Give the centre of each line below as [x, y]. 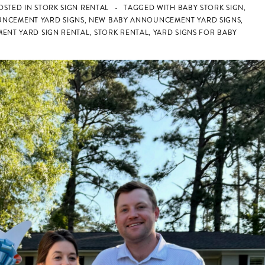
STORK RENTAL [121, 33]
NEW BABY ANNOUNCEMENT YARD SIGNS [165, 20]
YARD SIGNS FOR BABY [195, 33]
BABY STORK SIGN [211, 8]
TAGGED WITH [151, 8]
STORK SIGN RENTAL [72, 8]
